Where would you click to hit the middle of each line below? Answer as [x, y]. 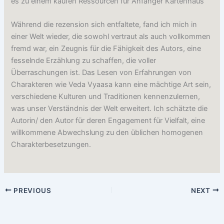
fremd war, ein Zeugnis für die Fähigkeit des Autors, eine [106, 49]
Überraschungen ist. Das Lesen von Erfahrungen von [101, 73]
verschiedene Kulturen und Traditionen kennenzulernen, [106, 97]
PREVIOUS [31, 190]
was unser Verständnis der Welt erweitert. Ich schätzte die [109, 109]
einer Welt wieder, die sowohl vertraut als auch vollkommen [111, 37]
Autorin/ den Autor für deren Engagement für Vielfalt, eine [108, 121]
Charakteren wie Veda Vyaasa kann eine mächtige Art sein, [111, 85]
